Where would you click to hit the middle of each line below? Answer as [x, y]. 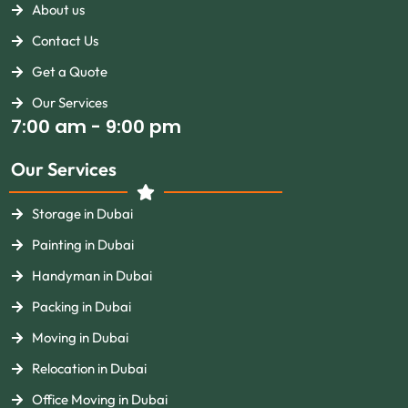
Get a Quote [69, 71]
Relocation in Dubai [89, 368]
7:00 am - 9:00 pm [96, 127]
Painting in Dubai [82, 245]
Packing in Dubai [81, 306]
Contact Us [65, 41]
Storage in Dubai [82, 214]
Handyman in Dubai [92, 275]
